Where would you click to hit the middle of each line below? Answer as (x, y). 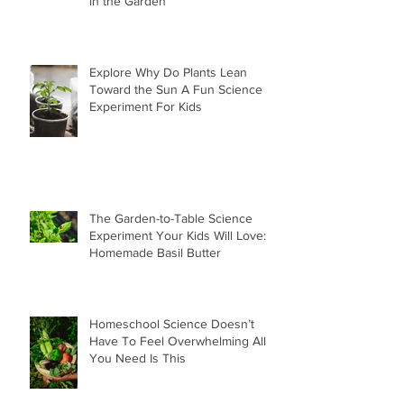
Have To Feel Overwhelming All (178, 340)
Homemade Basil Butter (155, 252)
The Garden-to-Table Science (171, 218)
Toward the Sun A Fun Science (176, 89)
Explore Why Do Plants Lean (168, 72)
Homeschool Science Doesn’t (172, 323)
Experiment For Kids (146, 106)
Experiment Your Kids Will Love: (178, 235)
